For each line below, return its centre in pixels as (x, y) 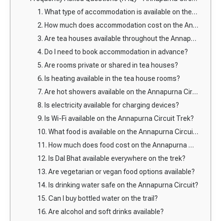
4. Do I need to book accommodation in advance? (113, 52)
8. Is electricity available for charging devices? (108, 105)
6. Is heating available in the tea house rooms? (109, 78)
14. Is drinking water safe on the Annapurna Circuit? (118, 185)
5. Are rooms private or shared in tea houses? (108, 65)
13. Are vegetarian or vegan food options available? (116, 171)
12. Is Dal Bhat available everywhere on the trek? (111, 158)
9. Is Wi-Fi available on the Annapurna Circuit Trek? (116, 118)
